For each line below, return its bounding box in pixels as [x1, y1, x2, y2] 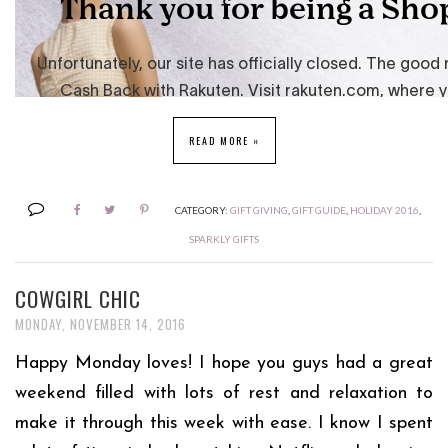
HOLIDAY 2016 [349, 203, 419, 216]
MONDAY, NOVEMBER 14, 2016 [15, 313, 186, 334]
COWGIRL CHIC [15, 282, 141, 314]
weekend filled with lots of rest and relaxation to [15, 383, 433, 403]
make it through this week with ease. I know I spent [15, 413, 433, 433]
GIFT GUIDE [291, 203, 346, 216]
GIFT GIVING [229, 203, 288, 216]
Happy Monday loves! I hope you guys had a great [15, 353, 433, 373]
